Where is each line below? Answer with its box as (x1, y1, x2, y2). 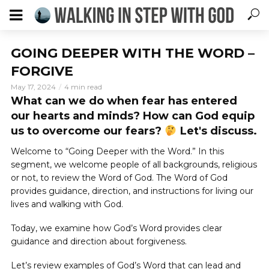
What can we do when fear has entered (11, 94, 237, 107)
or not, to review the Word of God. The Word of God (11, 172, 228, 183)
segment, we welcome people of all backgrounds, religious (11, 159, 257, 170)
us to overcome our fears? (11, 124, 165, 138)
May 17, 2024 (11, 82, 56, 91)
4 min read (64, 82, 102, 91)
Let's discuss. (177, 124, 257, 138)
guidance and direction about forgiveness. (11, 236, 187, 247)
